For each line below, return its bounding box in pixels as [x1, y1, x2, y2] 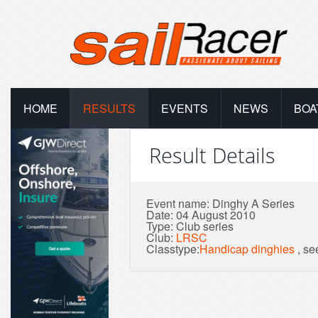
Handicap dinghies [199, 240, 295, 257]
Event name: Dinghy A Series [146, 194, 295, 212]
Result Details [148, 141, 275, 170]
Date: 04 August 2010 [146, 206, 256, 223]
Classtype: [146, 240, 200, 257]
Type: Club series [146, 217, 234, 234]
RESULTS [82, 99, 136, 116]
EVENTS [160, 99, 208, 116]
